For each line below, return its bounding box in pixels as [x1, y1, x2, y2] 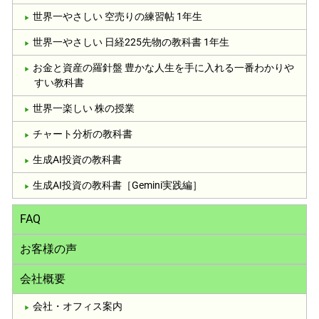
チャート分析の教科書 [33, 127, 133, 140]
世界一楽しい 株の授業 [33, 102, 135, 114]
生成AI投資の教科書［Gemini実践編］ [33, 179, 203, 191]
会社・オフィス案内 [33, 300, 123, 312]
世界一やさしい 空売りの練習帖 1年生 [33, 10, 203, 22]
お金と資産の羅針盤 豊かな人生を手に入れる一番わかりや [33, 61, 295, 73]
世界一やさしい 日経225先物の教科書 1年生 [33, 36, 230, 48]
